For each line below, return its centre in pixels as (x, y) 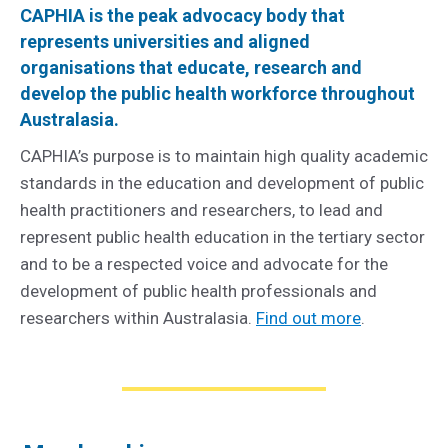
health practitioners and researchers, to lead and (201, 209)
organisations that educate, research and (191, 67)
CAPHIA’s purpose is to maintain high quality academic (224, 155)
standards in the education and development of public (222, 182)
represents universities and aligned (165, 41)
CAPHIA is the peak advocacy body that (182, 15)
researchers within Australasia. (138, 317)
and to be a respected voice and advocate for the (204, 263)
